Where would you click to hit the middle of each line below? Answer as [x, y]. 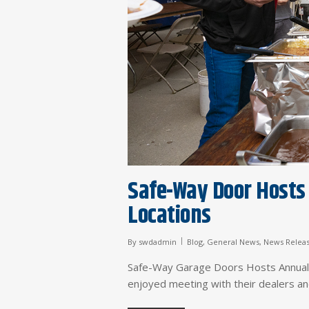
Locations [169, 216]
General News [233, 242]
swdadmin [158, 242]
